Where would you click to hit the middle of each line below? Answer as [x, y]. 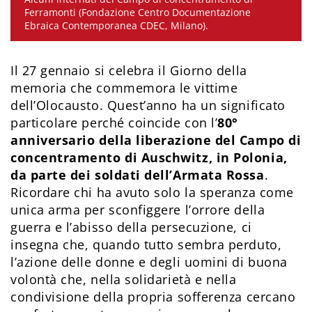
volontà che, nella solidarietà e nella [124, 280]
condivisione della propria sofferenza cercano [153, 297]
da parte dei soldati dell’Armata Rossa [138, 175]
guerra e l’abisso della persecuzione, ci [131, 227]
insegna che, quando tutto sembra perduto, [146, 245]
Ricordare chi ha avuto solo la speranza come [152, 193]
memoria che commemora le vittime [124, 88]
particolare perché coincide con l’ [114, 123]
